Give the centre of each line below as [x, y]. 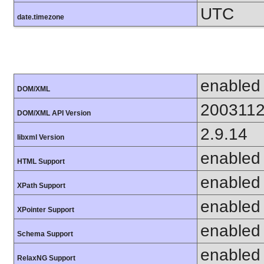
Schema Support [45, 234]
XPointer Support [46, 209]
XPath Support [41, 185]
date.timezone [41, 17]
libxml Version [41, 137]
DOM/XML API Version [54, 113]
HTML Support [41, 161]
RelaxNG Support [46, 258]
